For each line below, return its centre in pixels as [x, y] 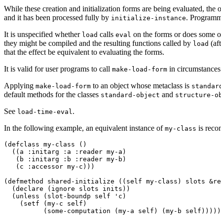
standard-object [130, 95]
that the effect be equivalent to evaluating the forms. [84, 52]
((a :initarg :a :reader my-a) [67, 151]
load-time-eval [45, 111]
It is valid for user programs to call [58, 69]
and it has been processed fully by [57, 17]
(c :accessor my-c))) [51, 166]
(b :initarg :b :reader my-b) [67, 159]
